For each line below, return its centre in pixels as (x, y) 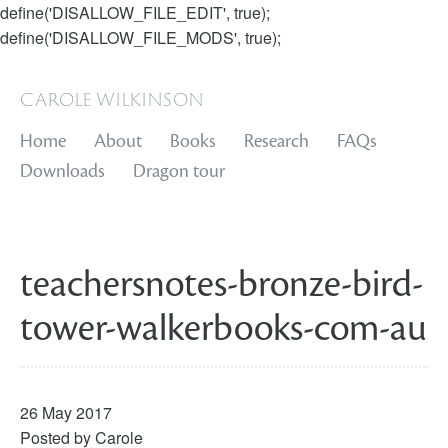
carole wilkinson (112, 98)
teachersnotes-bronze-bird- (221, 284)
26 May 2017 (66, 412)
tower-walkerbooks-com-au (223, 328)
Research (276, 141)
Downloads (62, 171)
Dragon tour (179, 171)
